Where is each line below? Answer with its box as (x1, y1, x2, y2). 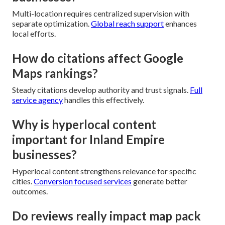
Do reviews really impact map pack (12, 208, 201, 223)
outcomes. (12, 186, 48, 196)
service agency (12, 95, 63, 105)
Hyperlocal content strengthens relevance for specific (12, 166, 196, 176)
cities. (12, 176, 34, 186)
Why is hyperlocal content (12, 117, 156, 132)
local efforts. (12, 29, 56, 39)
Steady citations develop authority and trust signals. (12, 85, 190, 95)
